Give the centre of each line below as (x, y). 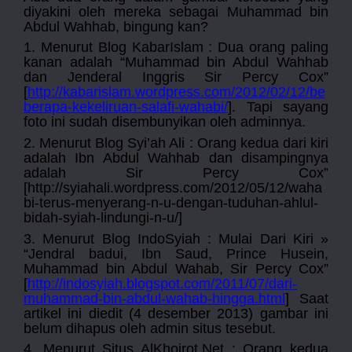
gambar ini (294, 313)
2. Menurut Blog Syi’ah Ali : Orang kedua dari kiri (176, 143)
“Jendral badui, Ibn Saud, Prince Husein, (176, 253)
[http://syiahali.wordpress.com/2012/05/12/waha (173, 188)
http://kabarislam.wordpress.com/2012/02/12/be (176, 92)
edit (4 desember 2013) (180, 313)
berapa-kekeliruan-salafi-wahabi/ (126, 107)
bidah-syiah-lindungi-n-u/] (103, 218)
